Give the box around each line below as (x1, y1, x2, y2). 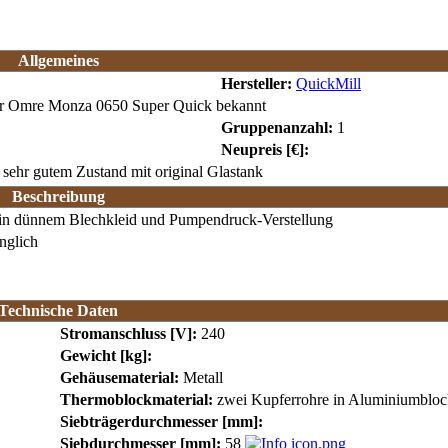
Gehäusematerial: (60, 368, 179, 386)
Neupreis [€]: (221, 140, 309, 158)
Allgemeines (17, 51, 99, 69)
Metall (179, 368, 223, 386)
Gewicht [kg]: (60, 346, 152, 364)
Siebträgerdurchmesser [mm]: (60, 412, 263, 430)
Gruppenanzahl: (221, 118, 333, 136)
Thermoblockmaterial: (60, 390, 213, 408)
